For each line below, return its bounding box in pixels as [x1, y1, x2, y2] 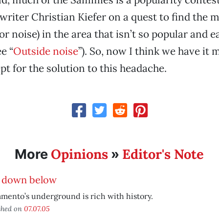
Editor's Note [122, 146, 204, 162]
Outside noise [13, 44, 78, 58]
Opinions [51, 146, 109, 162]
